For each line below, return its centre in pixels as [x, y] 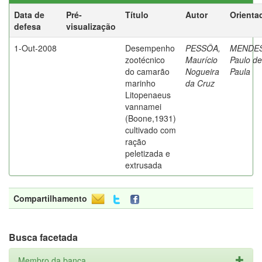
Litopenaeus [148, 95]
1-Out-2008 [35, 48]
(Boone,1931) [151, 118]
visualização [91, 26]
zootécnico [145, 60]
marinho [140, 83]
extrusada [144, 165]
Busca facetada [43, 237]
